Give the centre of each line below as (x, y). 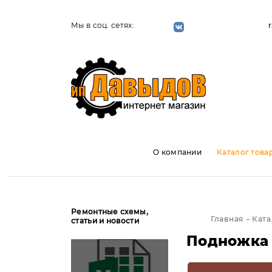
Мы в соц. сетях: (103, 25)
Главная (227, 219)
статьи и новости (105, 221)
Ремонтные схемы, (110, 212)
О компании (177, 152)
